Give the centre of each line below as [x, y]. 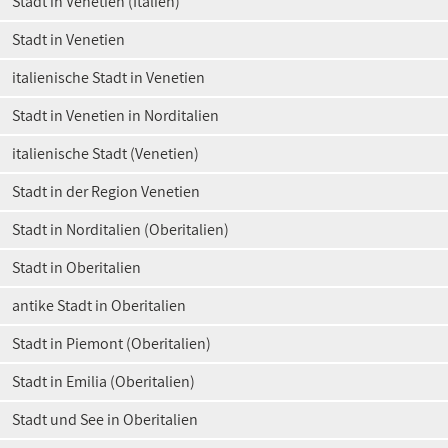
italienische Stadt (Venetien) [105, 153]
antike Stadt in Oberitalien [99, 305]
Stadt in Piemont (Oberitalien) [111, 343]
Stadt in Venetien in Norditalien [115, 115]
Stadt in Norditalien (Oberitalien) [120, 229]
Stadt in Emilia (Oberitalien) [103, 381]
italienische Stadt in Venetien [108, 77]
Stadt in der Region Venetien [106, 191]
